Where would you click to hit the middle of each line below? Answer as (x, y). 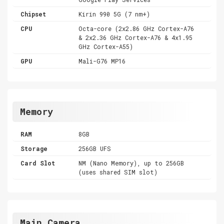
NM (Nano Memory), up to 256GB (131, 163)
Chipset (33, 14)
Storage (34, 148)
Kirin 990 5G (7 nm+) (114, 14)
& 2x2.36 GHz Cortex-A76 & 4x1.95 (136, 37)
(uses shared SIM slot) (118, 172)
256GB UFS (95, 148)
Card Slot (38, 163)
